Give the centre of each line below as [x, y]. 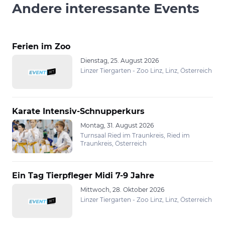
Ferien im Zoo [41, 46]
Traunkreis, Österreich [114, 143]
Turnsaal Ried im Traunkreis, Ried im [135, 135]
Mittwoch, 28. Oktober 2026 [122, 190]
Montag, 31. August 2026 [117, 125]
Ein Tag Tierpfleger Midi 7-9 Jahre [83, 176]
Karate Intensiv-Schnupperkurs [78, 111]
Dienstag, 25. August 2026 [120, 61]
